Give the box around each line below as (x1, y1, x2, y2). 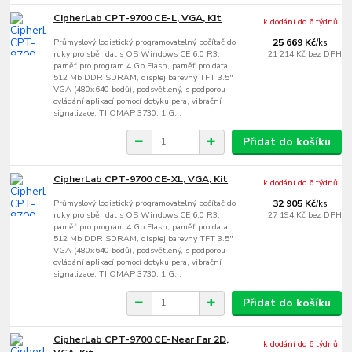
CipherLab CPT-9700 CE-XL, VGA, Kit (53, 172, 229, 185)
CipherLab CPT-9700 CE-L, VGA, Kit (53, 11, 222, 24)
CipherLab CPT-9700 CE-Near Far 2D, (53, 333, 229, 346)
